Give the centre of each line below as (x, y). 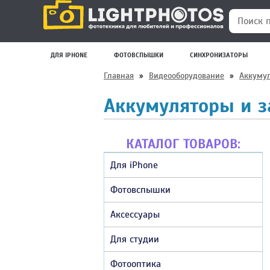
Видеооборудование (187, 76)
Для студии (135, 239)
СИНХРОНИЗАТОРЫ (219, 55)
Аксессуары (135, 214)
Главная (119, 76)
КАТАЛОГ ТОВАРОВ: (183, 143)
